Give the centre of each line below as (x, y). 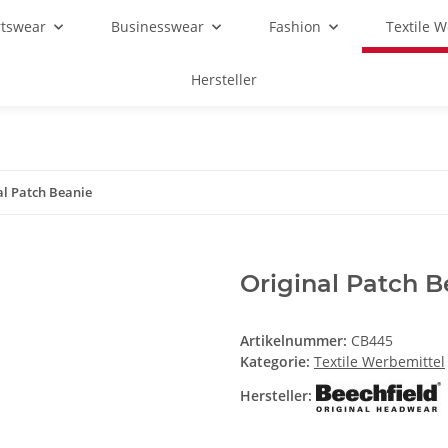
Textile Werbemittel (379, 362)
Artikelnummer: (295, 341)
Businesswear (157, 26)
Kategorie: (277, 362)
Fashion (295, 26)
